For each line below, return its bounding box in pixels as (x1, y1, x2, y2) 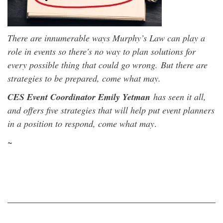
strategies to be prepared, (7, 72, 102, 84)
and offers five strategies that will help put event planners (7, 104, 215, 116)
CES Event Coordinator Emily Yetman (7, 90, 150, 103)
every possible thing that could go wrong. (7, 58, 161, 71)
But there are (161, 58, 208, 71)
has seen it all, (150, 90, 206, 103)
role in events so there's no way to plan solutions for (7, 45, 196, 57)
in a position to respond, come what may (7, 117, 154, 129)
